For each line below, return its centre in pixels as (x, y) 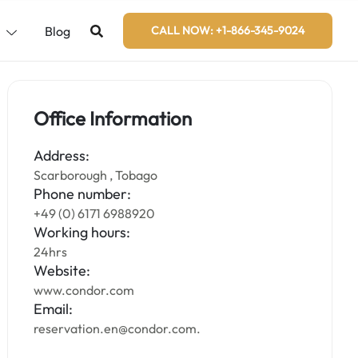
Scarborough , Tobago (96, 175)
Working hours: (82, 232)
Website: (62, 270)
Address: (62, 155)
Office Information (113, 118)
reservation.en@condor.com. (117, 328)
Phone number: (83, 194)
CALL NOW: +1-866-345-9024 (228, 30)
